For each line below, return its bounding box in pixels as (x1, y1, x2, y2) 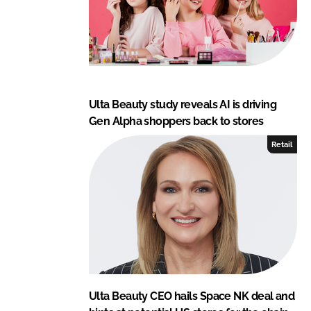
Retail (271, 140, 293, 149)
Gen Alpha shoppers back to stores (89, 115, 264, 128)
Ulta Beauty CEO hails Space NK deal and (89, 289, 295, 303)
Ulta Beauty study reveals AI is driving (89, 98, 277, 112)
